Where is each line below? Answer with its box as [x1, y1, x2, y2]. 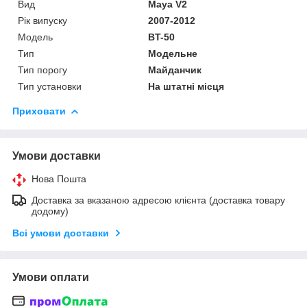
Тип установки [18, 80, 82, 92]
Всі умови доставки [12, 227, 109, 238]
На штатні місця [148, 80, 225, 92]
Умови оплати [12, 271, 89, 283]
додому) [32, 205, 69, 217]
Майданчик [148, 64, 202, 75]
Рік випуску [18, 14, 67, 26]
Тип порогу [18, 64, 67, 75]
